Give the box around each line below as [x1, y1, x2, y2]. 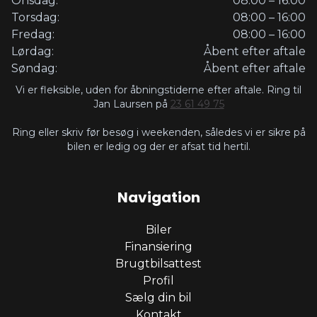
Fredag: [11, 27, 54, 41]
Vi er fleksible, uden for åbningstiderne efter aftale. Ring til [16, 83, 301, 96]
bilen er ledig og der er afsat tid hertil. [67, 139, 250, 153]
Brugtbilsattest [115, 256, 202, 270]
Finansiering [125, 239, 192, 253]
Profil [143, 273, 174, 287]
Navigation [117, 187, 200, 207]
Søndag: [11, 61, 57, 75]
